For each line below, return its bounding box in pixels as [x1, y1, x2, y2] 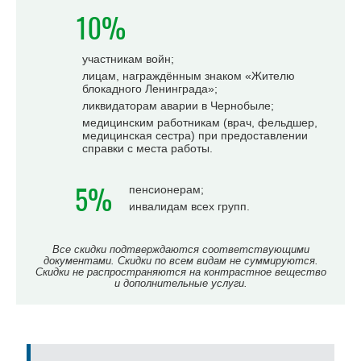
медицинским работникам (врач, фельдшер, [82, 116, 317, 129]
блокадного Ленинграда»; [82, 82, 218, 95]
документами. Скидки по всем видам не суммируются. [43, 255, 318, 267]
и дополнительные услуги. [114, 277, 247, 289]
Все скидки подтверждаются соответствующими [52, 243, 309, 255]
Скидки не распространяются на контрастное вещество [35, 266, 326, 278]
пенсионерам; [129, 183, 204, 196]
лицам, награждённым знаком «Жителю [82, 69, 295, 82]
